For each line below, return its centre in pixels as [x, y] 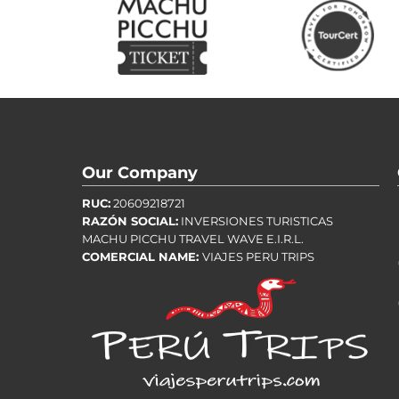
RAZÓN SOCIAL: [130, 222]
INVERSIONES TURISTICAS [256, 222]
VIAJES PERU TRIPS [258, 257]
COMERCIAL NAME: [142, 257]
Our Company [140, 173]
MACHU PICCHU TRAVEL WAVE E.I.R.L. [193, 240]
